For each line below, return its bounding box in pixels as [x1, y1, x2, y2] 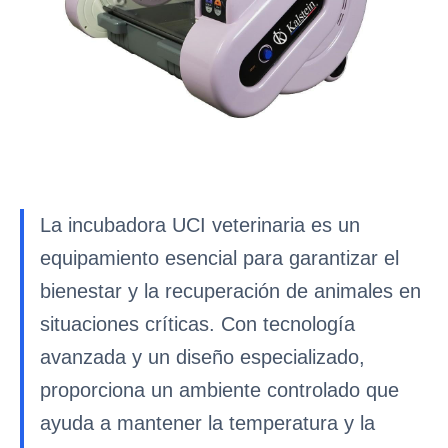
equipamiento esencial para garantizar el [40, 247, 399, 269]
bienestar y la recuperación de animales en [40, 280, 421, 302]
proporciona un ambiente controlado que [40, 379, 399, 401]
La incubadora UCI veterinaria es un [40, 214, 360, 236]
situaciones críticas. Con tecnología [40, 313, 355, 335]
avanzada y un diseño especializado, [40, 346, 365, 368]
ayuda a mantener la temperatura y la [40, 412, 375, 434]
